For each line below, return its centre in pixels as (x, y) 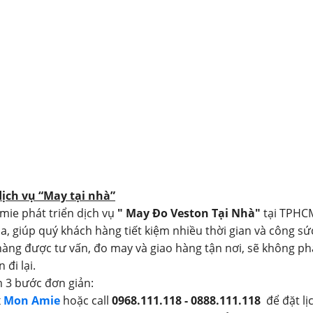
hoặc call (87, 301)
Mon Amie (32, 301)
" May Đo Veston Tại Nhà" (189, 213)
